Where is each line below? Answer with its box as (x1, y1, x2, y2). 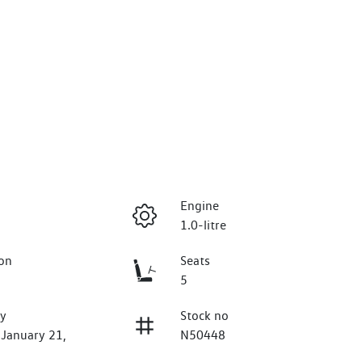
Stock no (179, 308, 229, 324)
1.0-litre (179, 217, 226, 234)
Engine (179, 198, 219, 214)
